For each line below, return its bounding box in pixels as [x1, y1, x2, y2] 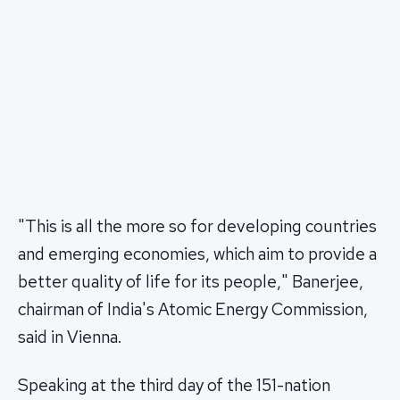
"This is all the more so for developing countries [18, 215, 377, 238]
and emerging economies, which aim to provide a [18, 243, 377, 266]
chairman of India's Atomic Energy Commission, [18, 298, 368, 321]
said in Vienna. [18, 326, 121, 349]
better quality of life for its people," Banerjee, [18, 271, 363, 294]
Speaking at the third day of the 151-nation [18, 374, 330, 397]
